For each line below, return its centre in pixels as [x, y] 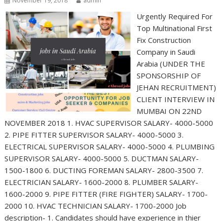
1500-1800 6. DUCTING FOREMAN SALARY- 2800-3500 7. [104, 170]
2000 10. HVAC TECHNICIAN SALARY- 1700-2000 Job [96, 205]
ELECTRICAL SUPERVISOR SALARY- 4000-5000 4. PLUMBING [110, 146]
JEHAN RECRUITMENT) [176, 87]
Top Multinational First [174, 28]
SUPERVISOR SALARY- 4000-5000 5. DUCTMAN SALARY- [102, 158]
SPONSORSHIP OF [168, 75]
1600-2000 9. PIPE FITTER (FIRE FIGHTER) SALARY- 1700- [106, 194]
